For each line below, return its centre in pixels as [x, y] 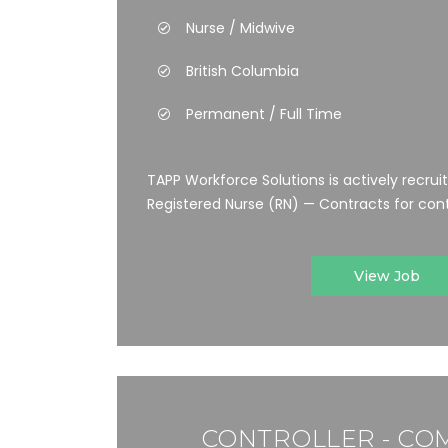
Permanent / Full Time [264, 114]
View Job [387, 276]
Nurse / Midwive [240, 28]
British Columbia [242, 71]
